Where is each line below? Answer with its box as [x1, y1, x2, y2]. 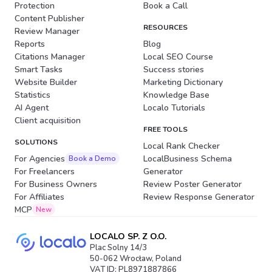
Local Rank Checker [143, 140, 220, 152]
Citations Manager [15, 50, 85, 63]
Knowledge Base [143, 89, 209, 101]
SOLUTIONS [15, 137, 58, 147]
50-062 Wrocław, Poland [90, 253, 182, 264]
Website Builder [15, 76, 77, 88]
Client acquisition [15, 114, 81, 126]
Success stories [143, 63, 204, 75]
